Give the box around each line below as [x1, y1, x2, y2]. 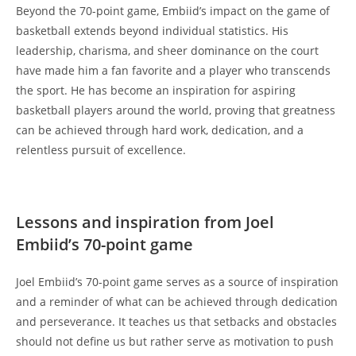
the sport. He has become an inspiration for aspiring [16, 83, 296, 99]
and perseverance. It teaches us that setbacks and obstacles [16, 314, 337, 330]
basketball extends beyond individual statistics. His [16, 23, 288, 39]
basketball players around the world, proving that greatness [16, 103, 335, 118]
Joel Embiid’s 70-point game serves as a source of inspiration [16, 274, 339, 290]
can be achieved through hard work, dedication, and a [16, 122, 304, 138]
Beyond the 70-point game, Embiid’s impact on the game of [16, 3, 330, 19]
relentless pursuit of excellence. [16, 142, 186, 158]
